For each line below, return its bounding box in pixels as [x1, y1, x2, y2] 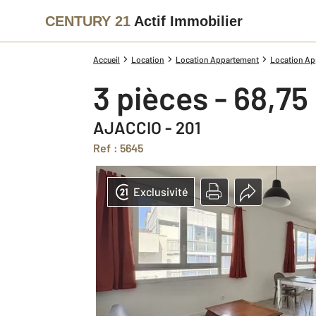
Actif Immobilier [134, 13, 243, 29]
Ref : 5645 [100, 141, 144, 154]
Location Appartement [176, 54, 259, 64]
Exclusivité [133, 185, 188, 198]
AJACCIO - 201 [93, 117, 200, 138]
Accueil [93, 54, 120, 64]
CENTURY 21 [45, 13, 130, 29]
